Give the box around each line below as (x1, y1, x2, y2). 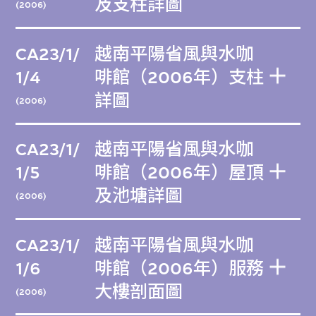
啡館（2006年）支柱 (95, 67, 265, 87)
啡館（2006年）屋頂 (95, 163, 265, 183)
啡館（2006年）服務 (95, 258, 265, 279)
